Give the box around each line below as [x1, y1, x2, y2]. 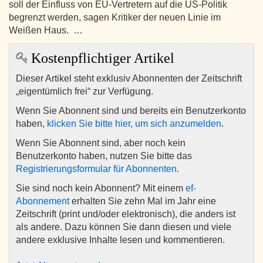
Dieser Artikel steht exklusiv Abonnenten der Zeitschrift [16, 73, 242, 84]
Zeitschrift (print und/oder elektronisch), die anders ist [16, 209, 235, 220]
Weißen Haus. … [9, 25, 83, 36]
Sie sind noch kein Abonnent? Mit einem [16, 183, 186, 194]
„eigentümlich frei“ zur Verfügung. [16, 86, 153, 97]
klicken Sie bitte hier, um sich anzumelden [47, 119, 221, 129]
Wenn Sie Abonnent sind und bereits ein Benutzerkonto [16, 106, 246, 116]
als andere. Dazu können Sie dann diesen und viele [16, 222, 231, 232]
